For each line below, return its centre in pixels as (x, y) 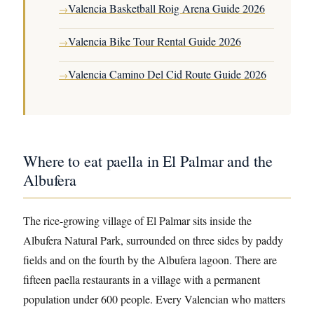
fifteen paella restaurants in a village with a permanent (142, 279)
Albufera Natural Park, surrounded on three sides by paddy (153, 240)
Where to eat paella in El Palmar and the (148, 161)
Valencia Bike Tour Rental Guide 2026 (155, 41)
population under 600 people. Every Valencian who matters (154, 299)
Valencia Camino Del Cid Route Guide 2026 (167, 74)
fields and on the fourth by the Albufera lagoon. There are (150, 260)
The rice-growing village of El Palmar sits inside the (137, 220)
